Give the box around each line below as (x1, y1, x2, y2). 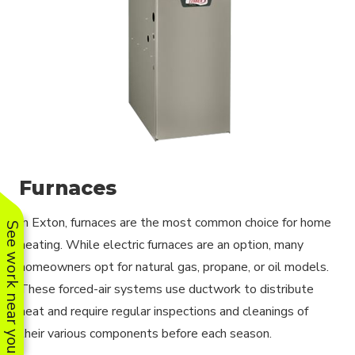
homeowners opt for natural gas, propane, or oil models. (19, 258, 329, 276)
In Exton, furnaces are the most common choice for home (19, 213, 331, 231)
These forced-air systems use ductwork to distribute (19, 280, 314, 298)
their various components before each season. (19, 324, 272, 342)
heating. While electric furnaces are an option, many (19, 235, 303, 254)
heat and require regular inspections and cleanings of (19, 302, 308, 320)
